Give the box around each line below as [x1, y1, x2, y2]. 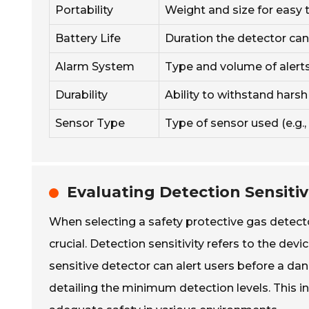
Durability [55, 88, 108, 101]
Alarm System [55, 60, 134, 73]
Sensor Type [55, 117, 125, 130]
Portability [55, 3, 113, 17]
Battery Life [55, 32, 121, 45]
